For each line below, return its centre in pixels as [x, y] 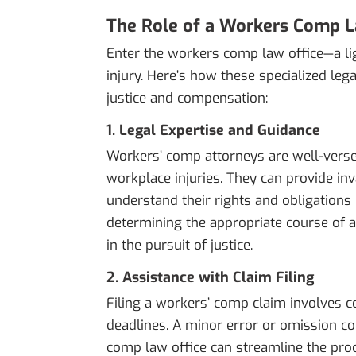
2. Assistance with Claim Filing [211, 278]
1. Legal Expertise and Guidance [214, 131]
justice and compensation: [188, 99]
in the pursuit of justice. [180, 246]
